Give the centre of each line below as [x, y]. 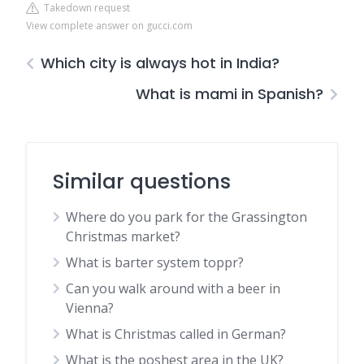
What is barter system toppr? [155, 262]
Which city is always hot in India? [160, 63]
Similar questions [142, 182]
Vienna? [90, 308]
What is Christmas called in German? [176, 334]
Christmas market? [123, 236]
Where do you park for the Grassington [186, 217]
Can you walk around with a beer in [173, 288]
